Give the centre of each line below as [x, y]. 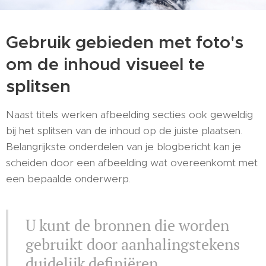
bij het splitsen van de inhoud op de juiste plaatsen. [124, 131]
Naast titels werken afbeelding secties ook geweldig [129, 115]
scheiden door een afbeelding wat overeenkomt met [132, 163]
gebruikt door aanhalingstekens [133, 244]
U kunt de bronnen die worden [127, 225]
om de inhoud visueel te [105, 64]
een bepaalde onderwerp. [68, 179]
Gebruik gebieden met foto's [125, 42]
